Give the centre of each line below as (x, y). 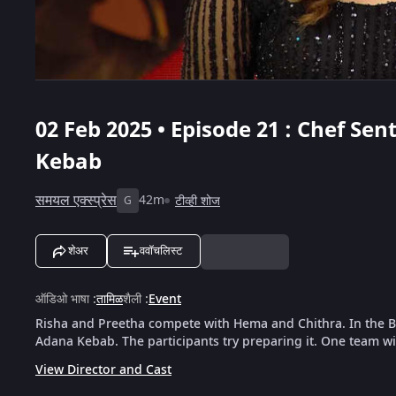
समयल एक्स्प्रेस (76, 200)
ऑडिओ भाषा (62, 299)
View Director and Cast (103, 369)
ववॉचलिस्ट (161, 250)
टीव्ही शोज (198, 201)
